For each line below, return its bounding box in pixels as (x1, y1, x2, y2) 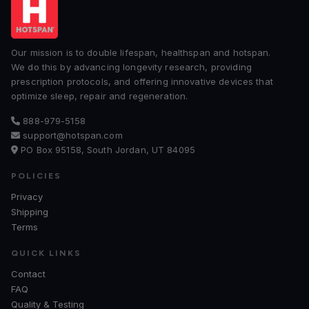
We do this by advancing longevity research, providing (11, 61, 252, 72)
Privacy (11, 191, 43, 202)
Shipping (11, 206, 48, 217)
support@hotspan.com (20, 130, 123, 141)
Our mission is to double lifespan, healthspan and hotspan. (11, 47, 271, 58)
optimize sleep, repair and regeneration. (11, 90, 188, 101)
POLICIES (11, 171, 61, 181)
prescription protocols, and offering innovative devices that (11, 76, 273, 87)
